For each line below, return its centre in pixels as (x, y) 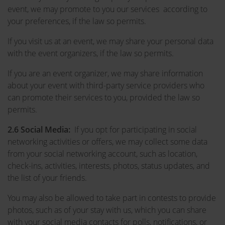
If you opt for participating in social (134, 130)
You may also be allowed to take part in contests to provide (112, 198)
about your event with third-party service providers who (106, 85)
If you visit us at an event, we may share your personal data (110, 41)
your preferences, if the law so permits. (77, 21)
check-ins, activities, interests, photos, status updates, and (109, 166)
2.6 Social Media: (39, 130)
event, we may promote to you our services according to (107, 9)
